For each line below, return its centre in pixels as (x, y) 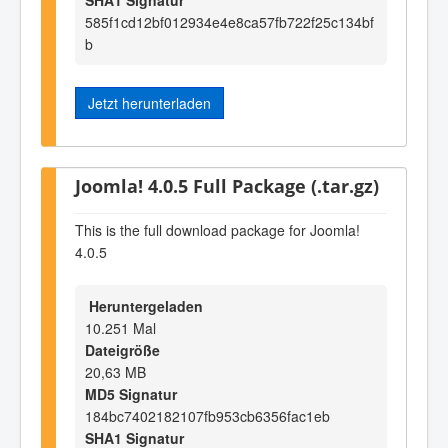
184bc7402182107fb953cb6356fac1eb (207, 416)
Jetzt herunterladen (149, 102)
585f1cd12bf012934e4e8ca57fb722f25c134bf (229, 21)
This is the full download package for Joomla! (217, 229)
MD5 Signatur (131, 394)
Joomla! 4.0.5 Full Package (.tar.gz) (227, 186)
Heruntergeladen (144, 306)
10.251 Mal (120, 328)
